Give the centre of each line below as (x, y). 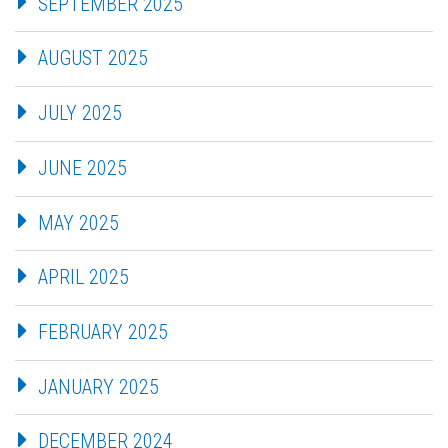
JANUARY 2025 (98, 386)
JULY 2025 (80, 113)
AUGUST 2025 (93, 58)
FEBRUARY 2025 (103, 331)
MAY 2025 (78, 222)
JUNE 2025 (82, 167)
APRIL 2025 (83, 277)
